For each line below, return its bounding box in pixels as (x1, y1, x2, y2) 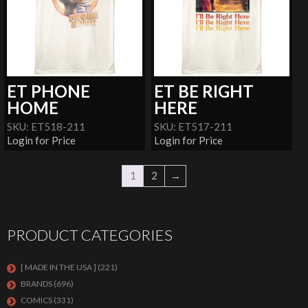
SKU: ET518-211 (7, 120, 86, 133)
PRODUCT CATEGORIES (7, 225, 173, 244)
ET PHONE (7, 81, 91, 102)
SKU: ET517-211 (154, 120, 233, 133)
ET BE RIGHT (154, 81, 254, 102)
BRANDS (21, 278, 52, 289)
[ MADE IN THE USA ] (21, 261, 96, 272)
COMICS (21, 294, 52, 305)
